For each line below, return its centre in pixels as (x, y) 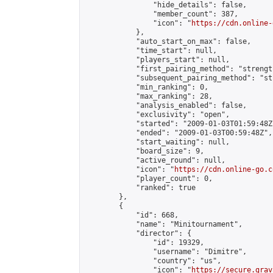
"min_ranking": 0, (147, 87)
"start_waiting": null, (157, 142)
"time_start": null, (151, 51)
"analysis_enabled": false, (166, 105)
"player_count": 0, (149, 179)
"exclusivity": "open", (157, 115)
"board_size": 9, (144, 151)
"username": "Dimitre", (166, 252)
